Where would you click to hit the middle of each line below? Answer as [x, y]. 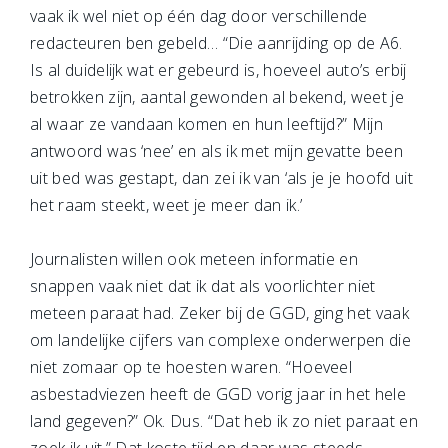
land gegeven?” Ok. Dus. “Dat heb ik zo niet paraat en [224, 421]
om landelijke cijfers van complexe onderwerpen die [221, 340]
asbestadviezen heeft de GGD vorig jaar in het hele [218, 394]
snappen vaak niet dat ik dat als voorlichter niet [203, 286]
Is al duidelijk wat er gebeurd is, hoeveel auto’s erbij [218, 70]
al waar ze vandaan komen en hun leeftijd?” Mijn [207, 124]
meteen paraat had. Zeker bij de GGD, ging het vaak [220, 313]
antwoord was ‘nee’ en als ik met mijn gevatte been [217, 151]
